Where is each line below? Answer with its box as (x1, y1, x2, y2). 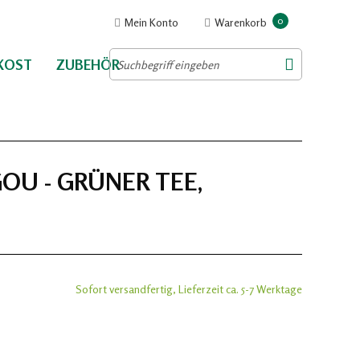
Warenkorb (215, 15, 267, 29)
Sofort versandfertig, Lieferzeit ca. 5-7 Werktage (76, 282, 302, 296)
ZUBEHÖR (56, 56, 120, 73)
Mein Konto (125, 15, 178, 29)
